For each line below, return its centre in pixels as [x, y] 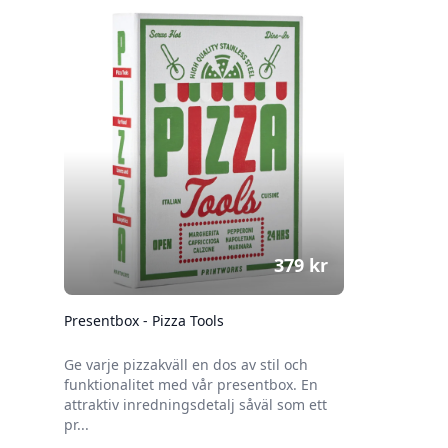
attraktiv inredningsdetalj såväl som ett [195, 404]
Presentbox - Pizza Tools [144, 320]
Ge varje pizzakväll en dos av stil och [186, 364]
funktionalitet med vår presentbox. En [191, 384]
